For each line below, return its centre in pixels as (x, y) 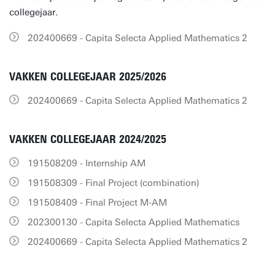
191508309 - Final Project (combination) (114, 183)
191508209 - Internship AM (87, 163)
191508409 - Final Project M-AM (97, 203)
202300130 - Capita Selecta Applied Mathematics (134, 222)
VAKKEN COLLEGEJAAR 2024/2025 (88, 139)
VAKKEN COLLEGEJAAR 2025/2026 (88, 77)
